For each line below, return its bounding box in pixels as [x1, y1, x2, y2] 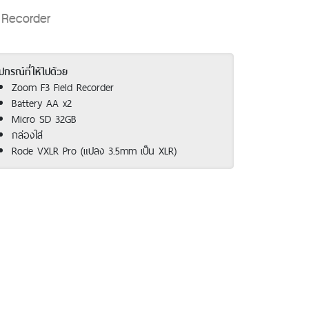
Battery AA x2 [12, 94, 72, 112]
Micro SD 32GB [12, 110, 77, 128]
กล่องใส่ [12, 126, 43, 143]
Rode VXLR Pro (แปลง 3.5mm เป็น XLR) [12, 141, 177, 159]
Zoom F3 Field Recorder [12, 78, 114, 96]
